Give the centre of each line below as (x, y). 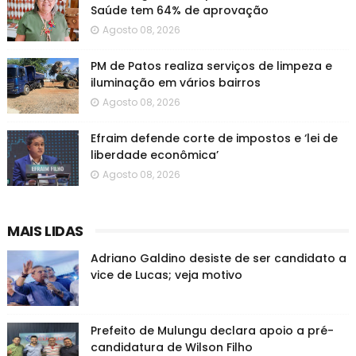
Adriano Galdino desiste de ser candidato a (218, 258)
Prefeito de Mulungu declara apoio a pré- (212, 331)
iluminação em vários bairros (175, 83)
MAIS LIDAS (45, 231)
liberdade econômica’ (154, 155)
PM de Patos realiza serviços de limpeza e (211, 66)
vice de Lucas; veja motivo (166, 275)
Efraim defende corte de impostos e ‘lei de (214, 138)
